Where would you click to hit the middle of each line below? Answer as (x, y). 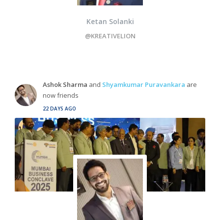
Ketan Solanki (110, 21)
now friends (61, 95)
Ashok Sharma (65, 84)
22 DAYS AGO (59, 109)
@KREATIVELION (110, 36)
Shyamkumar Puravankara (144, 84)
